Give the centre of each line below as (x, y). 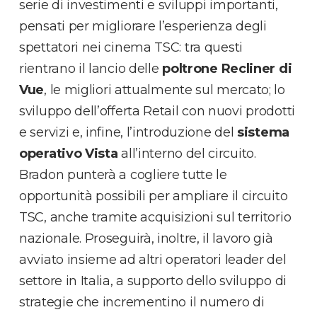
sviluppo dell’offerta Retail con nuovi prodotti (157, 111)
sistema (263, 132)
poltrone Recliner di (227, 68)
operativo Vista (69, 153)
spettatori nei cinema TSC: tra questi (131, 47)
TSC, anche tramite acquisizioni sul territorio (155, 217)
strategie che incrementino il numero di (142, 302)
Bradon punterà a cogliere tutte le (123, 174)
